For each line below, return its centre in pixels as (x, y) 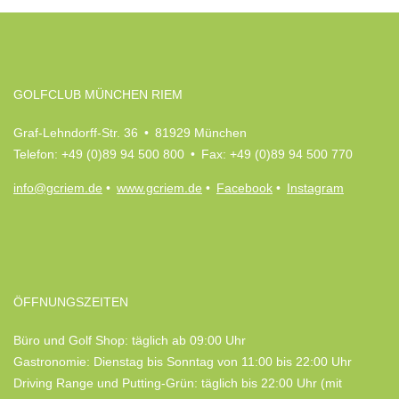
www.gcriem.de (159, 188)
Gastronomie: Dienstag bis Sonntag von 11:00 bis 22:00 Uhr (183, 362)
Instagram (315, 188)
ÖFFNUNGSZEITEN (71, 302)
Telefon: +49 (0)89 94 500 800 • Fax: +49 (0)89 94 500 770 (183, 154)
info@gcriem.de (58, 188)
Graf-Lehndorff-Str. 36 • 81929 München (130, 133)
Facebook (244, 188)
